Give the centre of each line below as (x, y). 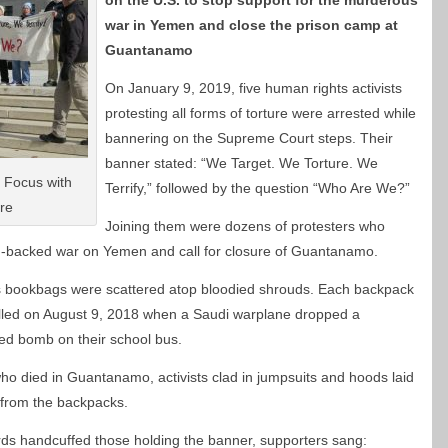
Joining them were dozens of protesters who (245, 226)
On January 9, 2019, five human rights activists (253, 88)
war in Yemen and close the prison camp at (251, 25)
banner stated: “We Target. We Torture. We (241, 163)
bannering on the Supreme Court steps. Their (249, 138)
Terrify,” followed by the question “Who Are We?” (259, 188)
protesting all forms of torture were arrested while (260, 113)
